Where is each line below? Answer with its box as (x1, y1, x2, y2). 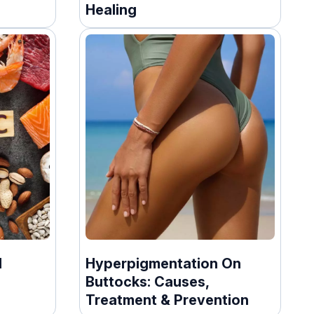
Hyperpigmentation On (86, 254, 242, 272)
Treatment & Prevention (86, 291, 250, 308)
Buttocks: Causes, (86, 273, 210, 290)
